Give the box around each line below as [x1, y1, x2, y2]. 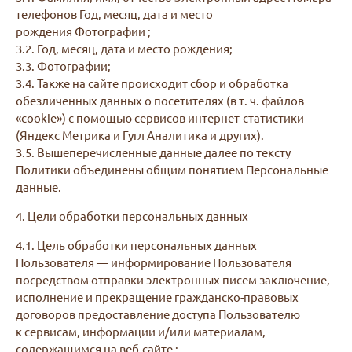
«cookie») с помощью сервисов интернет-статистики [16, 110, 304, 125]
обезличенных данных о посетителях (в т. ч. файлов [16, 93, 304, 108]
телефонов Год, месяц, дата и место [16, 6, 213, 21]
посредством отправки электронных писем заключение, [16, 272, 330, 287]
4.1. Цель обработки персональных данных [16, 237, 257, 252]
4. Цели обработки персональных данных [16, 208, 248, 223]
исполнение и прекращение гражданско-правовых [16, 289, 299, 304]
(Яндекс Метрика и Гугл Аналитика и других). [16, 127, 264, 142]
